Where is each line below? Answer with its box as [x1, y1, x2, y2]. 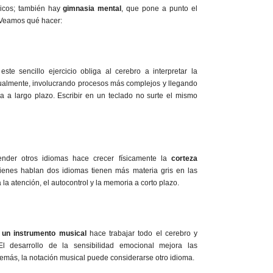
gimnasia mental [63, 4, 122, 13]
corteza [171, 154, 197, 163]
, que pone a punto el [121, 4, 198, 13]
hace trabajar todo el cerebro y [86, 229, 198, 238]
